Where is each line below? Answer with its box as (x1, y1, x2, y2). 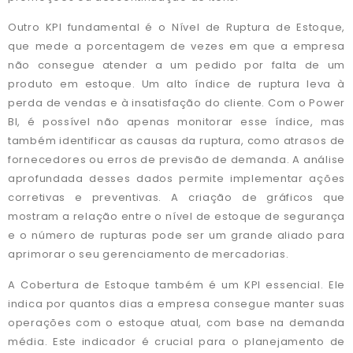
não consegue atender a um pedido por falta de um (8, 58, 345, 73)
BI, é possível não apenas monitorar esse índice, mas (8, 114, 345, 130)
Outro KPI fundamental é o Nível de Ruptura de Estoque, (8, 20, 345, 35)
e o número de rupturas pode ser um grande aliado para (8, 228, 345, 243)
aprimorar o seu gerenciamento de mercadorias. (8, 247, 289, 262)
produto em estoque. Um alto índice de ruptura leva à (8, 76, 345, 92)
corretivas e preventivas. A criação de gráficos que (8, 190, 345, 206)
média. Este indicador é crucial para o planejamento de (8, 333, 345, 349)
